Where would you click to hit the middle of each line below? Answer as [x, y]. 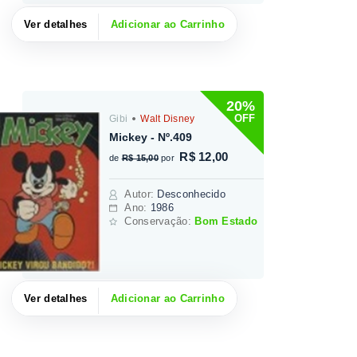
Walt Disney [166, 118]
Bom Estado [226, 221]
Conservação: [160, 221]
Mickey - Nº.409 [151, 137]
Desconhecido [192, 194]
